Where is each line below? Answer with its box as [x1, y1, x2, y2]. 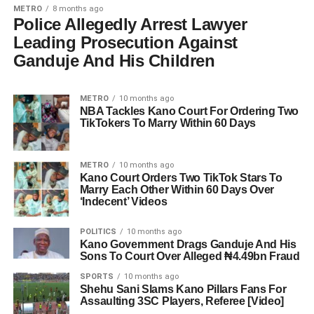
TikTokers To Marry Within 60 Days [79, 117, 257, 130]
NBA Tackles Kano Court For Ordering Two [79, 105, 299, 118]
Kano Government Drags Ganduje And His [79, 238, 296, 251]
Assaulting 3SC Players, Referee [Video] [79, 295, 285, 308]
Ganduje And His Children [13, 51, 215, 71]
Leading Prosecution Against [13, 33, 238, 53]
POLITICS [79, 227, 116, 237]
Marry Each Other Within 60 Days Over [79, 184, 275, 196]
